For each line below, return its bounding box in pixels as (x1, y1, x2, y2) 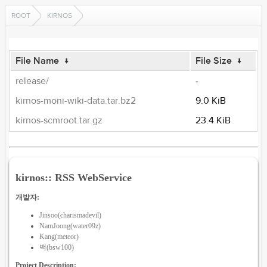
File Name (15, 55, 60, 67)
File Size (195, 55, 232, 67)
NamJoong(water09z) (39, 221, 101, 230)
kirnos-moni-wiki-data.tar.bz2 (15, 95, 136, 107)
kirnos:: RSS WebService (15, 171, 132, 184)
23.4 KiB (195, 114, 231, 126)
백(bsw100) (39, 243, 74, 252)
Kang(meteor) (39, 232, 79, 241)
